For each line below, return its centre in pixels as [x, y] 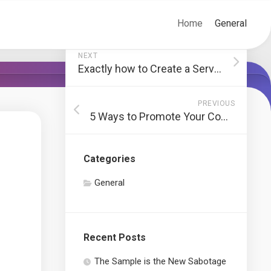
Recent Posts [115, 237]
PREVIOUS [216, 103]
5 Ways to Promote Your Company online [224, 116]
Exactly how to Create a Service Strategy [218, 69]
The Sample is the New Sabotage [160, 261]
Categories [109, 159]
